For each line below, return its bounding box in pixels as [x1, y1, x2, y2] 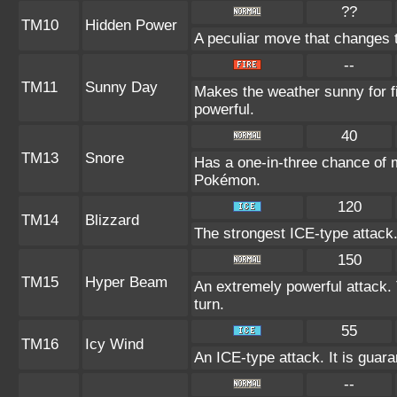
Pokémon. [194, 172, 261, 189]
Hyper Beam [85, 274, 167, 291]
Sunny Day [85, 79, 158, 96]
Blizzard [85, 212, 139, 229]
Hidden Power [85, 17, 177, 34]
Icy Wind [85, 336, 144, 353]
